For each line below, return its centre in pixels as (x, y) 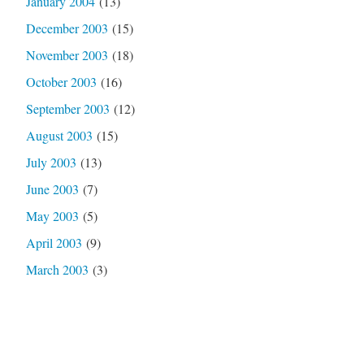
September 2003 (67, 108)
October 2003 (61, 81)
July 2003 (51, 162)
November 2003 (67, 54)
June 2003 (52, 188)
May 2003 (52, 215)
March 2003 (57, 269)
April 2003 (54, 242)
